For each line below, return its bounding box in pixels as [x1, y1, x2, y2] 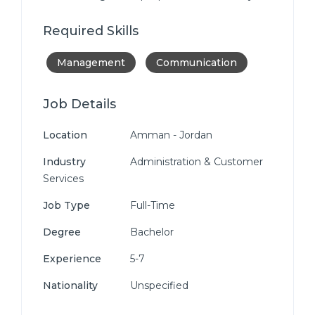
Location [43, 129, 87, 141]
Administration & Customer [127, 155, 263, 168]
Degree [43, 226, 81, 238]
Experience [43, 252, 101, 265]
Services [43, 172, 84, 185]
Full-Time [127, 199, 175, 212]
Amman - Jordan [127, 129, 212, 141]
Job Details [43, 96, 116, 112]
